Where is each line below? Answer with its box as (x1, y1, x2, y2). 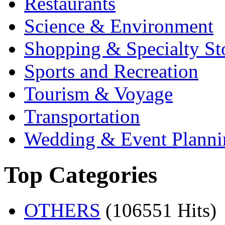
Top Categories (4, 161, 157, 188)
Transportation (24, 105, 140, 128)
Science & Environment (24, 15, 213, 37)
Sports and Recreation (24, 60, 198, 82)
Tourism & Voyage (24, 83, 173, 105)
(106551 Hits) (105, 199, 216, 221)
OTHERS (24, 199, 100, 221)
